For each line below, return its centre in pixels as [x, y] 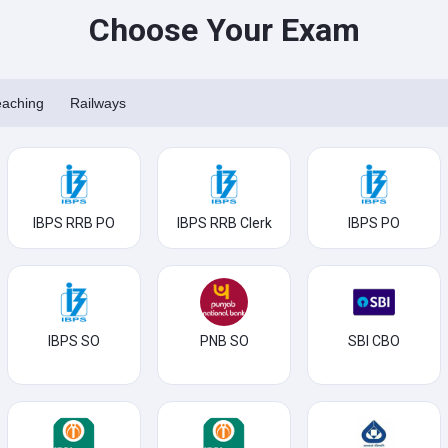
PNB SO [224, 341]
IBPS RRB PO [74, 223]
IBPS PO [374, 223]
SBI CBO [374, 341]
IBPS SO [74, 341]
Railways [98, 103]
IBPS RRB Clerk [224, 223]
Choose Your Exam [224, 30]
